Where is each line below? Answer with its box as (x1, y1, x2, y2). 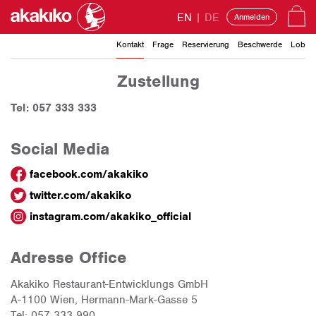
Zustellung (116, 71, 200, 91)
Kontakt (116, 39, 144, 49)
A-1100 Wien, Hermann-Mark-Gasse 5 (11, 293, 197, 307)
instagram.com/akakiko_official (30, 209, 191, 224)
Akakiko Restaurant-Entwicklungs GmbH (11, 277, 208, 291)
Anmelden (233, 12, 269, 22)
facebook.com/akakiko (30, 167, 148, 181)
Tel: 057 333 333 (11, 101, 97, 114)
